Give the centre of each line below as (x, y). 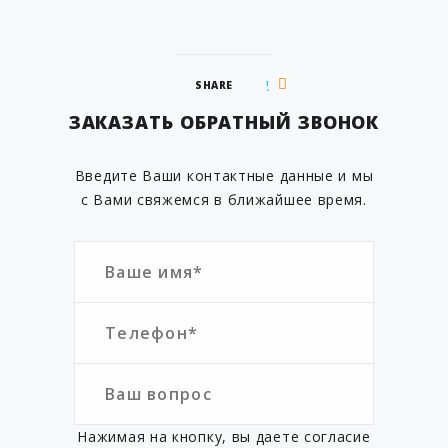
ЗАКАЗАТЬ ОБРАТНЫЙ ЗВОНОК (224, 122)
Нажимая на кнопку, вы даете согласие (224, 436)
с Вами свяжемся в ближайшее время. (224, 199)
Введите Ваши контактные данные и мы (224, 175)
